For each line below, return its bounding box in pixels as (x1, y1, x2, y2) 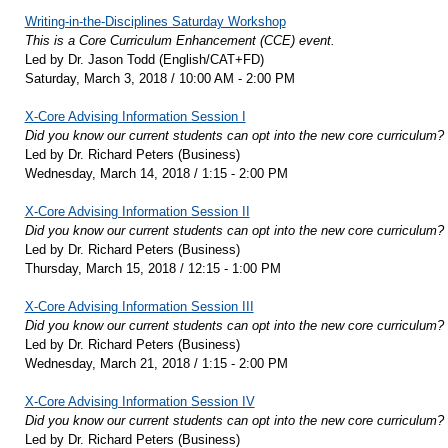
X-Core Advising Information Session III (24, 299, 254, 315)
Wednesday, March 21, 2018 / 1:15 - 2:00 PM (24, 356, 288, 372)
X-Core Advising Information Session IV (24, 394, 255, 410)
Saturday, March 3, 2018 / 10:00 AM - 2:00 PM (24, 71, 295, 87)
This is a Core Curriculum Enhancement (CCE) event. (24, 33, 335, 49)
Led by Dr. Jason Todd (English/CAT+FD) (24, 52, 264, 68)
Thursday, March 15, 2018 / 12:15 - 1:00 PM (24, 261, 281, 277)
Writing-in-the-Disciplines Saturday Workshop (24, 14, 286, 30)
